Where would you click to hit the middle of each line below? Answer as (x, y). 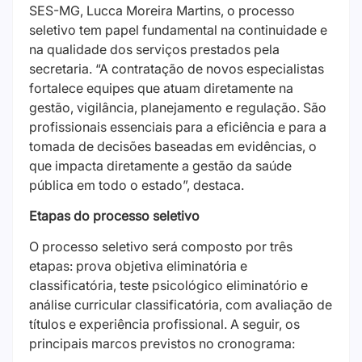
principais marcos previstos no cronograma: (162, 344)
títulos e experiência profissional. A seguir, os (164, 324)
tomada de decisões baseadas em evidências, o (173, 146)
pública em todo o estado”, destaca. (137, 185)
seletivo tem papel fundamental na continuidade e (178, 29)
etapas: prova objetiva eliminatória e (138, 266)
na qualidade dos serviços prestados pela (154, 49)
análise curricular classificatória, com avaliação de (181, 305)
